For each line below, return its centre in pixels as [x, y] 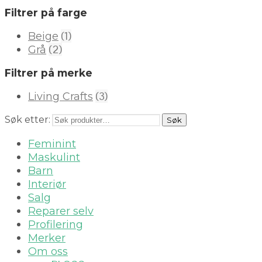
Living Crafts [61, 97]
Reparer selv [61, 211]
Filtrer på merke [49, 73]
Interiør [47, 185]
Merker [47, 238]
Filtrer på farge [46, 13]
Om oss [48, 252]
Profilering [56, 225]
